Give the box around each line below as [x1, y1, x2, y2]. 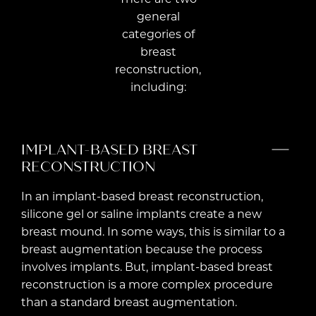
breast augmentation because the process [21, 241, 262, 256]
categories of [121, 26, 195, 41]
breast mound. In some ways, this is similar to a [21, 224, 285, 238]
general [136, 8, 180, 23]
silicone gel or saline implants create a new [21, 206, 262, 221]
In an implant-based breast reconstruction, [21, 188, 263, 203]
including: [130, 79, 186, 94]
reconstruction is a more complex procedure [21, 276, 273, 291]
